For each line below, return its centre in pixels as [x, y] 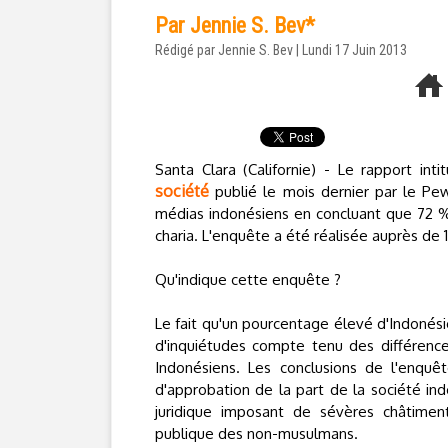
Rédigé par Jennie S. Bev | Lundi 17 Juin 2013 [281, 50]
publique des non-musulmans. [256, 433]
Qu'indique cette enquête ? [248, 279]
